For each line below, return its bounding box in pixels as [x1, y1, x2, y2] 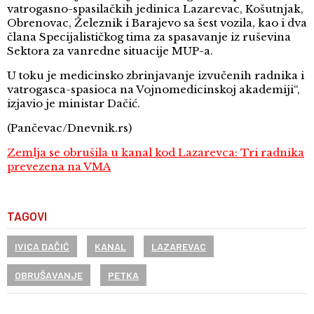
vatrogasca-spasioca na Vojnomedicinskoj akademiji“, [7, 83, 300, 97]
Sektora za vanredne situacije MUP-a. [7, 44, 213, 58]
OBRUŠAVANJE [15, 269, 83, 282]
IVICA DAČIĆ [15, 240, 69, 253]
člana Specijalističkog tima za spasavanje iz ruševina [7, 30, 291, 44]
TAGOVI [7, 209, 47, 224]
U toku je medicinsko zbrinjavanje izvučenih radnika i [7, 69, 304, 83]
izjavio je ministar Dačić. [7, 97, 140, 111]
